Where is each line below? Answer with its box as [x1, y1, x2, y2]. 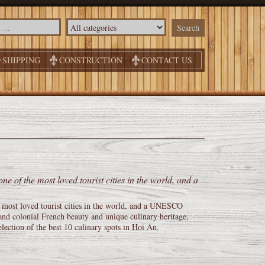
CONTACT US [141, 54, 192, 66]
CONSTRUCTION [59, 54, 122, 66]
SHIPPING [2, 54, 40, 66]
